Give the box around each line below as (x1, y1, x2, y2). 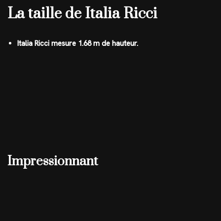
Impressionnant (7, 153, 98, 170)
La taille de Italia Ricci (7, 4, 157, 24)
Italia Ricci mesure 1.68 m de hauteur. (17, 38, 138, 49)
